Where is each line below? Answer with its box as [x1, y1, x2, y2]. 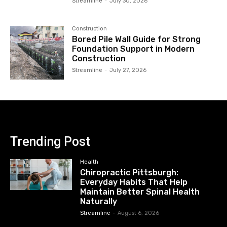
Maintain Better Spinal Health [80, 186, 200, 197]
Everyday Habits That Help [80, 177, 188, 187]
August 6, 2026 [118, 209, 160, 216]
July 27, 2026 [109, 66, 147, 73]
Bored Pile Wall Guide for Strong [72, 34, 201, 44]
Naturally [80, 196, 118, 206]
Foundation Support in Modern [72, 44, 195, 54]
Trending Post [10, 134, 90, 149]
